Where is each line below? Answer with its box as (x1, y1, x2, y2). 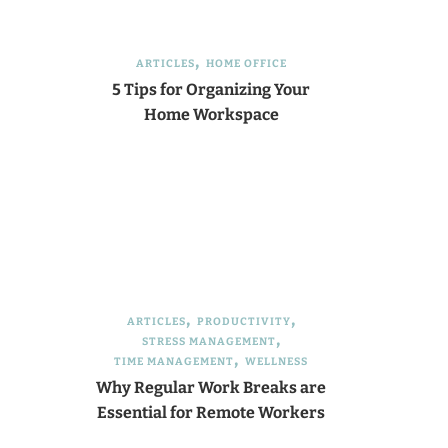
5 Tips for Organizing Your (112, 80, 310, 99)
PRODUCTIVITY (196, 315, 291, 328)
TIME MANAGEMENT (114, 355, 234, 368)
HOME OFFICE (205, 57, 287, 70)
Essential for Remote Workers (97, 403, 325, 422)
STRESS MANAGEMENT (141, 335, 276, 348)
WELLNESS (245, 355, 308, 368)
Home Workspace (143, 105, 279, 124)
